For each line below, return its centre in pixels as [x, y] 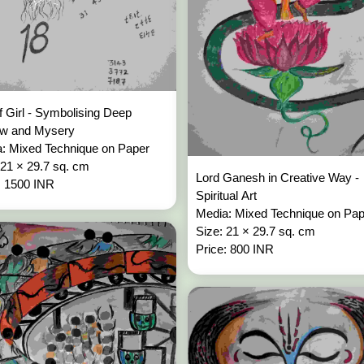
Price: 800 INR [234, 249]
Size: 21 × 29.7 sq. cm [257, 231]
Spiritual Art [227, 195]
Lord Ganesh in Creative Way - [277, 177]
